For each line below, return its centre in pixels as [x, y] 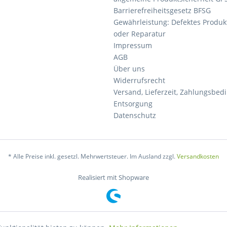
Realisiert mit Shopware [113, 178]
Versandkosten [198, 157]
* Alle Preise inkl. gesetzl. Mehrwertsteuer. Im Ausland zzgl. [92, 157]
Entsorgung [133, 104]
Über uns [129, 69]
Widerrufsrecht [139, 80]
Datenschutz [135, 115]
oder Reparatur [140, 34]
